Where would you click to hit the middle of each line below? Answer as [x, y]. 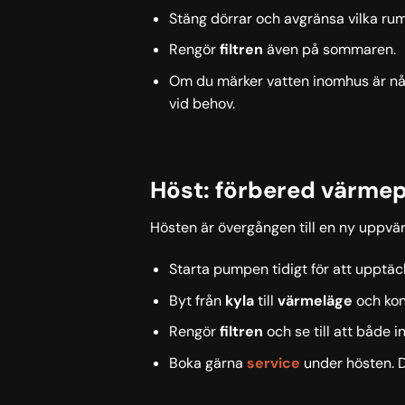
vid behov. [202, 103]
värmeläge [315, 300]
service [273, 363]
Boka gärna [207, 363]
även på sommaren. [329, 50]
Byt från [197, 300]
